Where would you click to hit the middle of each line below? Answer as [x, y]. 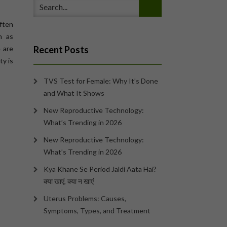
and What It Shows [74, 93]
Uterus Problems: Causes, [85, 198]
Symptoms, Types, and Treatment [97, 211]
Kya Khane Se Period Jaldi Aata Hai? [100, 169]
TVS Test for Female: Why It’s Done [101, 81]
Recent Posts [61, 50]
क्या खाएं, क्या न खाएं [69, 181]
